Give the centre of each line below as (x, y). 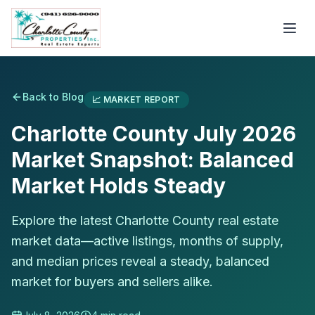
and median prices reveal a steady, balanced (140, 261)
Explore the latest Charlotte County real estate (145, 220)
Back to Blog (53, 97)
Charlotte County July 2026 (154, 134)
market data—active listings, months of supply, (147, 241)
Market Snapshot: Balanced (153, 160)
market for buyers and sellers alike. (112, 282)
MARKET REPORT (142, 99)
